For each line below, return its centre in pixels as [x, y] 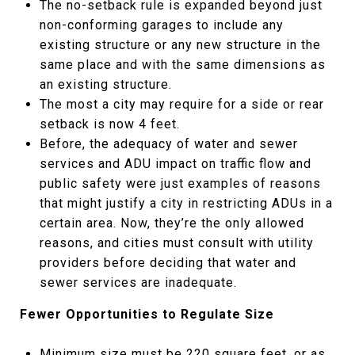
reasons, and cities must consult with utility [176, 243]
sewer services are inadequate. [138, 282]
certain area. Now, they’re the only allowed [172, 223]
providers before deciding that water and [168, 263]
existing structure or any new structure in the [180, 45]
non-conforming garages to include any [161, 25]
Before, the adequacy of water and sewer [168, 144]
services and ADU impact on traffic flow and [175, 164]
